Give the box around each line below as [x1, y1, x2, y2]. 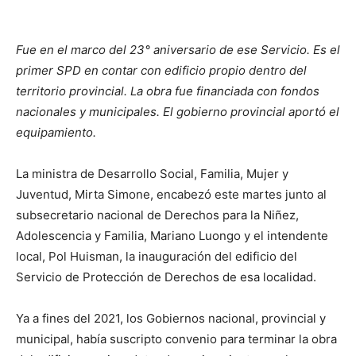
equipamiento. [16, 125, 96, 140]
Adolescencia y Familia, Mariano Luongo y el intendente [16, 228, 328, 243]
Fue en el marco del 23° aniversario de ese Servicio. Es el [16, 42, 340, 57]
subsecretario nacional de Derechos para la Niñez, [16, 207, 299, 222]
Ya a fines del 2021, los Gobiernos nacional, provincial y [16, 311, 326, 326]
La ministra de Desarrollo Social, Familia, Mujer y [16, 166, 288, 181]
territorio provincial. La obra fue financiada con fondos [16, 83, 319, 99]
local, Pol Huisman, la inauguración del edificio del [16, 249, 297, 264]
